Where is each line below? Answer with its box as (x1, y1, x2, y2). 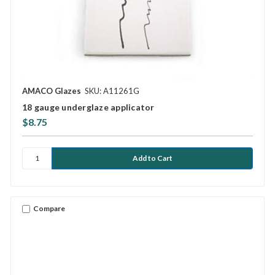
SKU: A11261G (85, 85, 139, 96)
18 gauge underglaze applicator (22, 101, 155, 112)
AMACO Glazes (22, 85, 81, 96)
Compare (33, 204, 65, 214)
